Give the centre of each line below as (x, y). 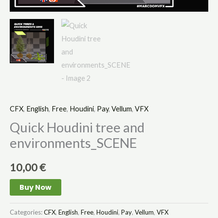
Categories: (27, 212)
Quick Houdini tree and (77, 127)
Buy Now (36, 187)
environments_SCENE (73, 143)
